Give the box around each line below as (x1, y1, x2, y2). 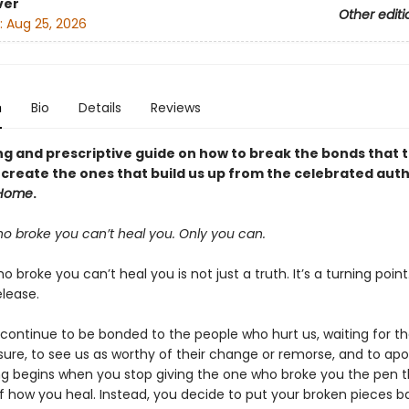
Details (78, 99, 121, 117)
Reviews (150, 99, 201, 117)
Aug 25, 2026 (5, 15, 87, 34)
